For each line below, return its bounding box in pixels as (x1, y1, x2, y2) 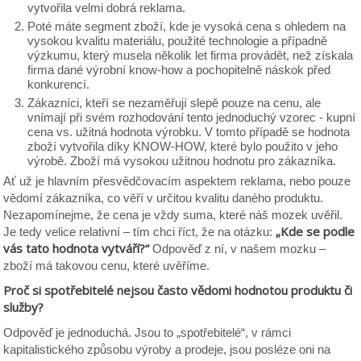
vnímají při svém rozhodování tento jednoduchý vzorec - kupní (27, 110, 356, 124)
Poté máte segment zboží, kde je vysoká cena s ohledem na (27, 19, 346, 33)
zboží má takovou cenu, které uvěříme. (3, 259, 210, 272)
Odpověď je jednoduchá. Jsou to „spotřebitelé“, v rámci (3, 326, 292, 339)
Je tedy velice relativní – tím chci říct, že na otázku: (3, 225, 276, 239)
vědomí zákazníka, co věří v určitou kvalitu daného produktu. (3, 191, 324, 205)
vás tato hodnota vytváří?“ (3, 240, 150, 256)
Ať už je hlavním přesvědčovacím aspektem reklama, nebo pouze (3, 174, 351, 188)
